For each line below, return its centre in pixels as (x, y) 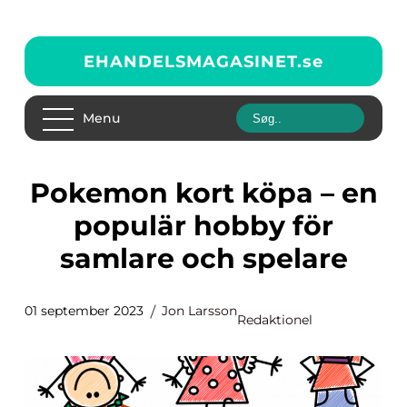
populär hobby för (203, 226)
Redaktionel (275, 320)
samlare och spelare (203, 258)
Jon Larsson (199, 311)
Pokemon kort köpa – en (40, 193)
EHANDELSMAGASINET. (193, 61)
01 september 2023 (84, 311)
